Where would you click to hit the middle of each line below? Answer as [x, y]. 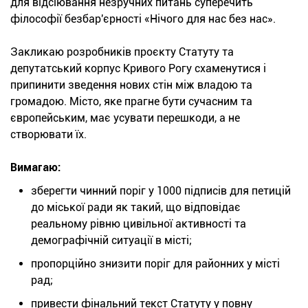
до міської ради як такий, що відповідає [136, 208]
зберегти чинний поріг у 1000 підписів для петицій [161, 191]
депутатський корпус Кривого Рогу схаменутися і [138, 69]
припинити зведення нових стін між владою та [131, 85]
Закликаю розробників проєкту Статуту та [122, 52]
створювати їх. [48, 135]
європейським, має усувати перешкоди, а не [125, 118]
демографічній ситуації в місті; [111, 241]
